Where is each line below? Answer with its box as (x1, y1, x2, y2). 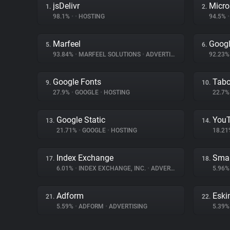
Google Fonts (53, 77, 101, 87)
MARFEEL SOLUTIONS (77, 51, 142, 58)
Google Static (56, 115, 105, 125)
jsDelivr (53, 1, 80, 11)
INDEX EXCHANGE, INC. (77, 165, 147, 172)
